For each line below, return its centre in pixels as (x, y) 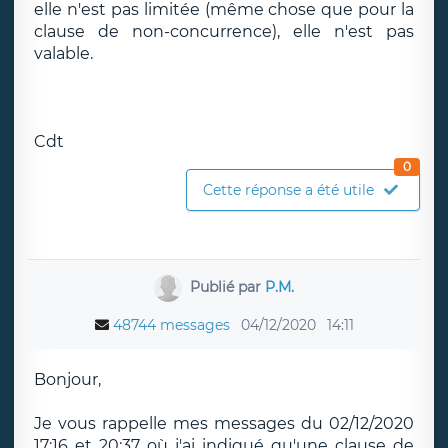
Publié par (227, 286)
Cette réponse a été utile (288, 190)
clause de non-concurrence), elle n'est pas (224, 31)
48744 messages (171, 325)
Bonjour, (67, 379)
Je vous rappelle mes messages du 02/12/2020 (224, 423)
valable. (63, 53)
